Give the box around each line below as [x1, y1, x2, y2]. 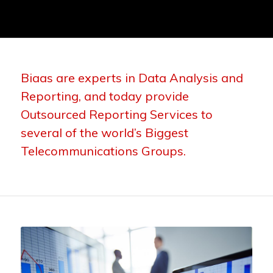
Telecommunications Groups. [20, 143, 186, 158]
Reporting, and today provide [20, 88, 189, 104]
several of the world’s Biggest [20, 125, 188, 140]
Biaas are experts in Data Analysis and [20, 70, 243, 85]
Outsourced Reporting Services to [20, 107, 213, 122]
